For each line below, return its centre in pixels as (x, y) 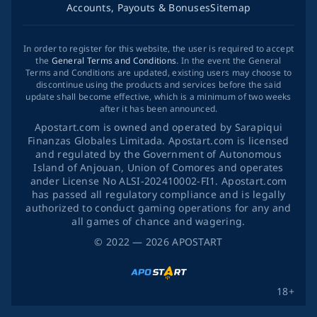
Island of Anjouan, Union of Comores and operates (158, 167)
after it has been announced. (158, 109)
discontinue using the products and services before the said (158, 85)
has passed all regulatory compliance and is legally (158, 194)
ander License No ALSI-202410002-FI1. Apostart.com (158, 181)
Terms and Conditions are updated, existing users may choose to (158, 73)
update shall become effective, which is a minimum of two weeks (158, 97)
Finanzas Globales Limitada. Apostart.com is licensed (158, 140)
